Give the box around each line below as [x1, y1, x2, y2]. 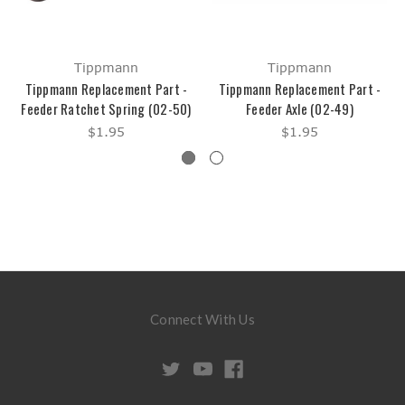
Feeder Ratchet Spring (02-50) [21, 99, 192, 119]
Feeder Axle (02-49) [246, 99, 353, 119]
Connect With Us [150, 311, 255, 328]
